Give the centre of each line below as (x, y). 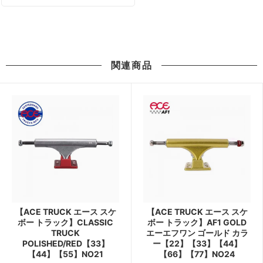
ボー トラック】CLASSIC (65, 222)
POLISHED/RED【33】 (65, 244)
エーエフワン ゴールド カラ (197, 233)
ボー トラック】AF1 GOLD (197, 222)
